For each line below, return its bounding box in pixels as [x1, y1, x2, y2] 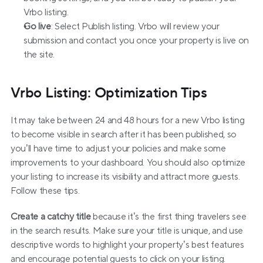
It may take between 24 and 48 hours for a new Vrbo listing [11, 114, 245, 126]
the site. [23, 49, 55, 60]
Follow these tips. [11, 185, 80, 197]
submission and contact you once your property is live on [23, 35, 249, 46]
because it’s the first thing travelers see [90, 211, 247, 222]
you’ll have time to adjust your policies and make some [11, 143, 226, 154]
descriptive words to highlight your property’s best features [11, 239, 244, 251]
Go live [23, 21, 51, 32]
